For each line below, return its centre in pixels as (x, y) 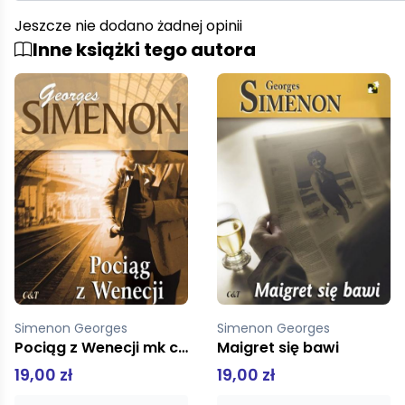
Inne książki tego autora (144, 50)
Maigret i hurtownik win (303, 348)
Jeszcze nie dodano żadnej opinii (128, 26)
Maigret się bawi (75, 348)
